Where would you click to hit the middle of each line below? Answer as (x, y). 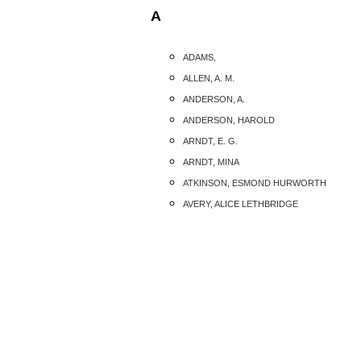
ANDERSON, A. (214, 99)
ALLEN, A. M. (209, 78)
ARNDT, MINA (211, 162)
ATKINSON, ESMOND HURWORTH (255, 183)
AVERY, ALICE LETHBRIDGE (241, 203)
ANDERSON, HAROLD (229, 120)
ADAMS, (199, 57)
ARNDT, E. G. (210, 141)
